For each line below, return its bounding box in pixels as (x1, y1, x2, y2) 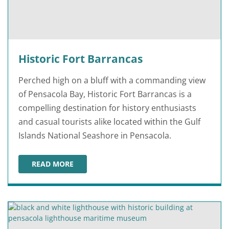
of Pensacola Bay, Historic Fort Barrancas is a (18, 88, 192, 100)
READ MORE (32, 158, 74, 169)
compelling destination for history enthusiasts (18, 102, 196, 113)
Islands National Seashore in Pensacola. (18, 129, 171, 141)
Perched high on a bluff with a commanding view (18, 74, 205, 86)
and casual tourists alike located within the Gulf (18, 116, 200, 127)
